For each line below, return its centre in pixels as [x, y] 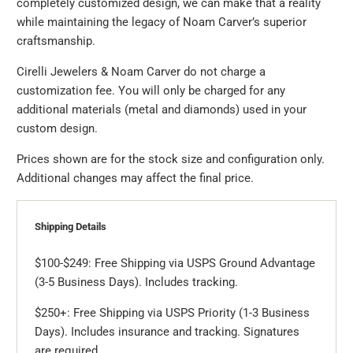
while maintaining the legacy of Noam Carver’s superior [162, 22]
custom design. [58, 128]
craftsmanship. [56, 41]
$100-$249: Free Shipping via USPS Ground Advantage [175, 263]
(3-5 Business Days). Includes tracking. [136, 282]
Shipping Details [70, 227]
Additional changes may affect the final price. [136, 178]
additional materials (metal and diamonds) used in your [162, 109]
